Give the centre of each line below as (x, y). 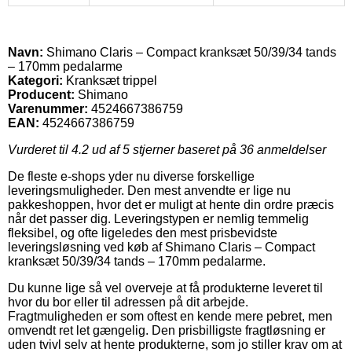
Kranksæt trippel (110, 80)
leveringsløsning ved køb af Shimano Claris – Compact (161, 247)
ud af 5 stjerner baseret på (164, 149)
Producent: (41, 94)
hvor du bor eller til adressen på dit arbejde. (128, 302)
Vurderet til (40, 149)
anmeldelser (290, 149)
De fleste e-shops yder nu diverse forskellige (131, 176)
